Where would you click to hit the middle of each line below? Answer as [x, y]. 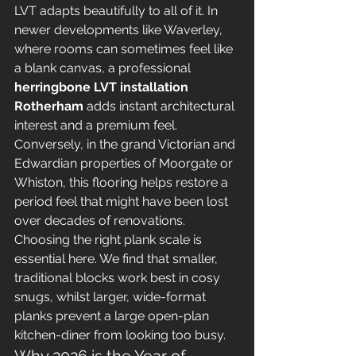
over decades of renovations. [101, 221]
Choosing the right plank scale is [110, 240]
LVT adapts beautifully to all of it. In [118, 11]
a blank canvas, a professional [104, 68]
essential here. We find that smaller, [118, 259]
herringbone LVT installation [103, 87]
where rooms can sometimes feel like [125, 49]
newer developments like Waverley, [120, 30]
